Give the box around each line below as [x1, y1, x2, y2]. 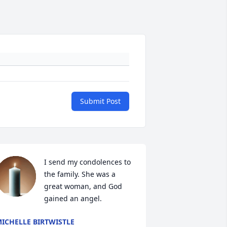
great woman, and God [44, 181, 122, 191]
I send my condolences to [44, 157, 131, 167]
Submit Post [80, 96, 121, 106]
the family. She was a [44, 169, 116, 179]
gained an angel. [44, 194, 102, 203]
